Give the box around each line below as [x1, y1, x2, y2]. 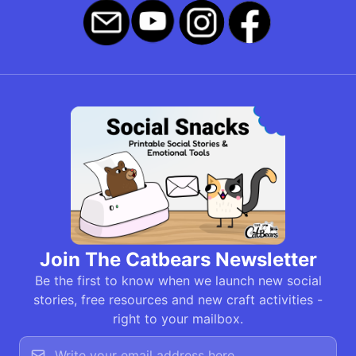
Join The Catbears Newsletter [39, 248, 317, 272]
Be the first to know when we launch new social [34, 273, 322, 289]
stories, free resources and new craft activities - [33, 292, 323, 308]
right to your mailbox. [113, 311, 243, 327]
